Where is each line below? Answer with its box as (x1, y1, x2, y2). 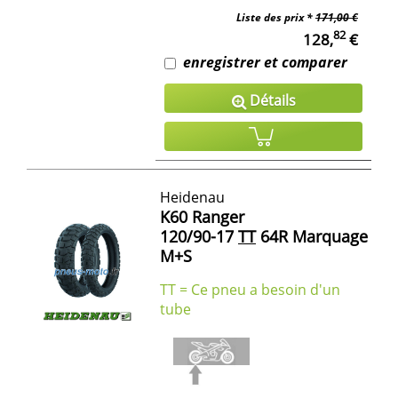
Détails (245, 90, 296, 110)
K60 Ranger (160, 206, 244, 228)
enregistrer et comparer (183, 52, 347, 72)
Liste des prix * (236, 9, 315, 25)
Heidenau (160, 187, 225, 208)
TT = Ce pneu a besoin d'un (160, 280, 340, 300)
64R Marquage (256, 226, 368, 248)
